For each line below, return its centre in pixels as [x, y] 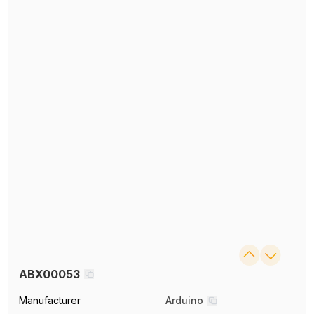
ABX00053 [50, 274]
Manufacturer [50, 301]
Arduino [184, 301]
